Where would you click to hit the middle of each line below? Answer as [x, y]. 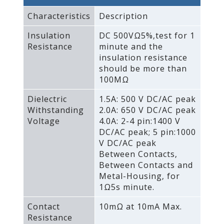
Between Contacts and [146, 165]
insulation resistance [143, 58]
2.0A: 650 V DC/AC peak [147, 110]
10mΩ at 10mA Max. [140, 207]
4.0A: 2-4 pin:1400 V [139, 121]
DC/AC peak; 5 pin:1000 [147, 132]
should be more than [143, 69]
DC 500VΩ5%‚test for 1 [147, 36]
